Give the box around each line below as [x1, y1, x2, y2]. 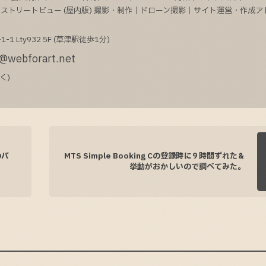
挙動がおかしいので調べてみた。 [129, 161, 246, 173]
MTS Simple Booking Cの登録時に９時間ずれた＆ [64, 150, 246, 163]
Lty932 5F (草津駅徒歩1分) [16, 34, 110, 46]
